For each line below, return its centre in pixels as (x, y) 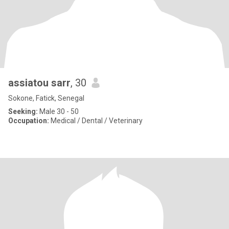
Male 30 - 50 (58, 111)
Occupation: (29, 121)
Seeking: (23, 111)
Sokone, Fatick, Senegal (46, 98)
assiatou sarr (61, 83)
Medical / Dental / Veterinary (96, 121)
